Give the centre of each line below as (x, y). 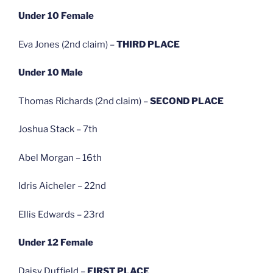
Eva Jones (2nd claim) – (67, 44)
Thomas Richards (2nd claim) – (84, 101)
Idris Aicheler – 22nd (62, 186)
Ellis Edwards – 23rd (61, 214)
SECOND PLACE (187, 101)
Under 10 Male (51, 73)
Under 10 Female (56, 16)
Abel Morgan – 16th (60, 158)
